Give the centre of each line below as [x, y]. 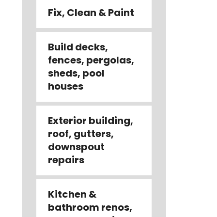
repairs [66, 160]
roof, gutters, [81, 133]
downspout [76, 147]
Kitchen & [72, 194]
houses [65, 86]
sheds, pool [76, 73]
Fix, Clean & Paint [91, 12]
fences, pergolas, [91, 60]
